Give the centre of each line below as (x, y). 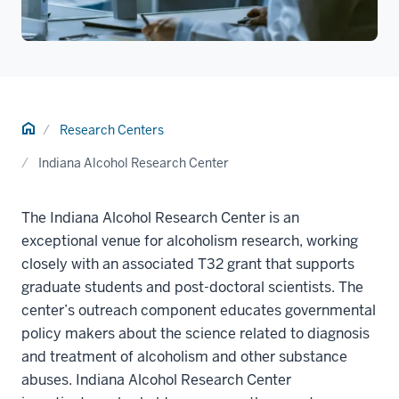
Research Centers (112, 130)
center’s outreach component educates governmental (199, 310)
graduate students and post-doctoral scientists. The (192, 287)
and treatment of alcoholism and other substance (184, 356)
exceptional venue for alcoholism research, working (190, 240)
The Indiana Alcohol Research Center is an (160, 217)
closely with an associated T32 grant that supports (188, 264)
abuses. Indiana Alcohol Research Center (156, 379)
